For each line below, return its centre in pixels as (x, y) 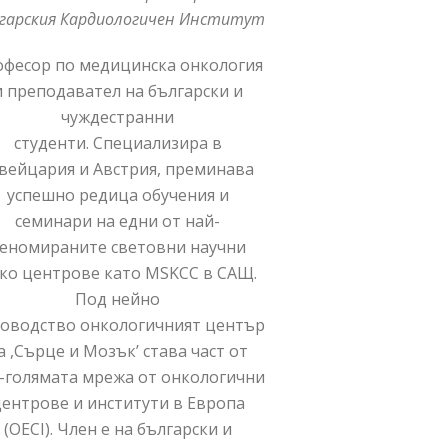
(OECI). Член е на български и (117, 428)
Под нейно (118, 298)
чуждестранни (118, 116)
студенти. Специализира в (117, 142)
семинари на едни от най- (118, 220)
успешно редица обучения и (117, 194)
